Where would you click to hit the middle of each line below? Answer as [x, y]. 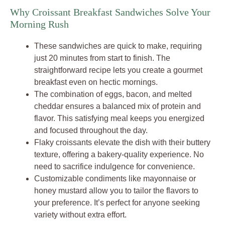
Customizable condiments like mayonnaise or [115, 179]
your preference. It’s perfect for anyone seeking [117, 203]
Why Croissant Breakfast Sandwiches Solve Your [110, 12]
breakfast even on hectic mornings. [96, 82]
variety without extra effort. [80, 215]
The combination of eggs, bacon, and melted [113, 94]
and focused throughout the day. [91, 130]
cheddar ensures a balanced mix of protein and [118, 106]
